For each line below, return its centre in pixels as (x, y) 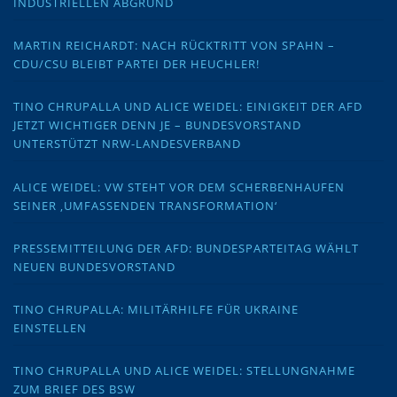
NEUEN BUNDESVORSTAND (94, 266)
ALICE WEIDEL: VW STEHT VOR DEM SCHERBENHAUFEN (179, 187)
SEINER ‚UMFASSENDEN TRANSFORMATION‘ (145, 205)
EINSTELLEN (50, 327)
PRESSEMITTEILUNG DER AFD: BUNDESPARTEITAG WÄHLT (186, 248)
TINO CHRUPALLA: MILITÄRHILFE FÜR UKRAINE (156, 309)
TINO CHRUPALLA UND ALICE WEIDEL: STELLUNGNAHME (184, 371)
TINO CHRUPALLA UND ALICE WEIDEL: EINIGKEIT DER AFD (188, 107)
